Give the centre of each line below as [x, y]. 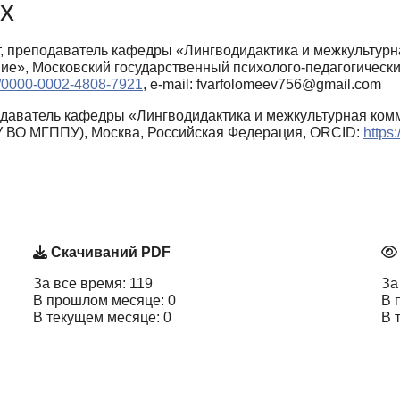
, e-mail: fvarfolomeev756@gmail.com [262, 84]
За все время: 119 [93, 284]
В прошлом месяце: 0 [104, 301]
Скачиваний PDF [109, 253]
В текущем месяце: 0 [102, 318]
